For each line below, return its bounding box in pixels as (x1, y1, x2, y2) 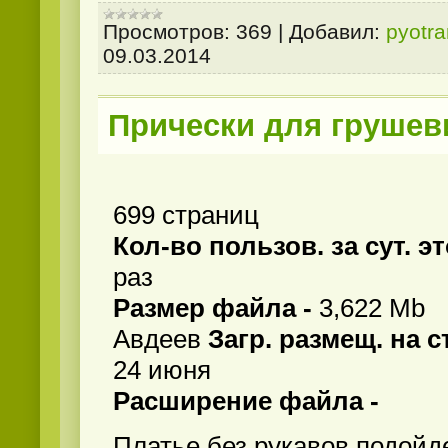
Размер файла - (113, 293, 319, 324)
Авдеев (113, 324, 208, 355)
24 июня (113, 355, 211, 386)
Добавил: (289, 20, 380, 44)
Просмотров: (103, 20, 230, 44)
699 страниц (113, 200, 259, 231)
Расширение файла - (113, 386, 379, 417)
